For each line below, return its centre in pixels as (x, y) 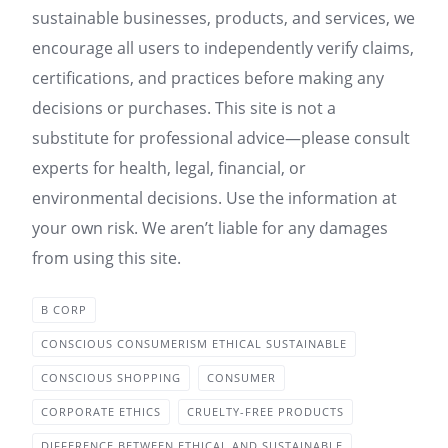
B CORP (64, 309)
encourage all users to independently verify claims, (223, 47)
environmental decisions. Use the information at (214, 197)
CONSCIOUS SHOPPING (111, 377)
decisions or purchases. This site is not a (184, 107)
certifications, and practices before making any (208, 77)
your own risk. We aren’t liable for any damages (210, 227)
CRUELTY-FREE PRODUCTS (265, 411)
